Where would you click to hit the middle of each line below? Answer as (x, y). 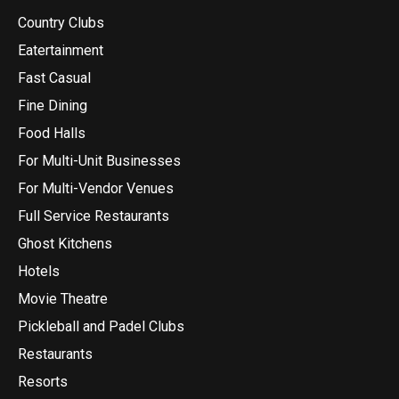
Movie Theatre (63, 299)
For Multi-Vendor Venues (96, 189)
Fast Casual (54, 78)
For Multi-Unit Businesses (99, 161)
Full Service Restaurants (94, 216)
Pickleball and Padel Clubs (101, 327)
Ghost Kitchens (65, 244)
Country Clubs (61, 23)
